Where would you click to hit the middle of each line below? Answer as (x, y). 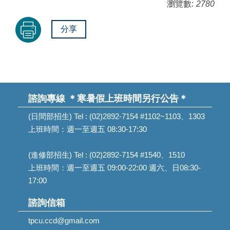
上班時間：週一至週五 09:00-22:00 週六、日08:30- (114, 168)
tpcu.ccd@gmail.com (64, 221)
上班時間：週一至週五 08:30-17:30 (88, 129)
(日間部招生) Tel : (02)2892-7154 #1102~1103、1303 (117, 117)
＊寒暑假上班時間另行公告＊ (128, 99)
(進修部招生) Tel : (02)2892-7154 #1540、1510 (107, 155)
